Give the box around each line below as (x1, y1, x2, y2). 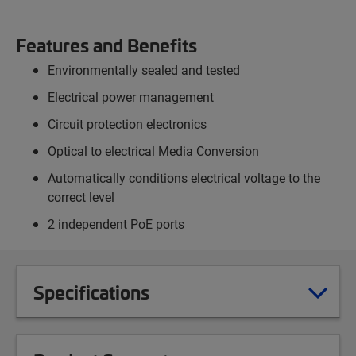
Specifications (33, 279, 149, 305)
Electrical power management (48, 88, 214, 106)
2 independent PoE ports (48, 215, 184, 233)
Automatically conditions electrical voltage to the (48, 169, 320, 187)
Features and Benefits (16, 32, 197, 58)
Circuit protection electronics (48, 115, 207, 133)
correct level (48, 188, 114, 206)
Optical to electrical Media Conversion (48, 142, 259, 160)
